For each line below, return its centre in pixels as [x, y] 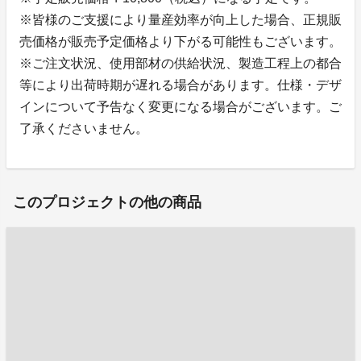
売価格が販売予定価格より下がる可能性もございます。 [180, 41]
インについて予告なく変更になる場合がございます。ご [180, 106]
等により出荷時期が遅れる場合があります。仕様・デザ [180, 85]
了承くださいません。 [84, 128]
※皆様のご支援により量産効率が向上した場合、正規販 [180, 19]
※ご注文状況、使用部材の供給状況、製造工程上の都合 [180, 63]
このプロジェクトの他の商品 [107, 202]
